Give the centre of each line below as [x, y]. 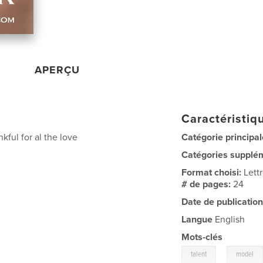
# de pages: [208, 184]
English [229, 219]
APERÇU [58, 70]
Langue [197, 219]
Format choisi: [213, 172]
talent [199, 254]
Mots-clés [202, 237]
